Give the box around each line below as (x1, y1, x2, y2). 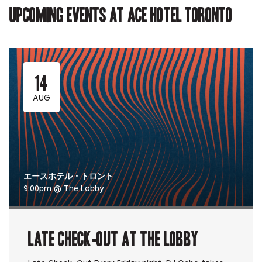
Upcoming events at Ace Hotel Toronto (9, 2, 233, 26)
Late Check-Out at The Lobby (28, 226, 198, 250)
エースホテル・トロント (23, 173, 113, 181)
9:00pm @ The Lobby (23, 185, 104, 194)
